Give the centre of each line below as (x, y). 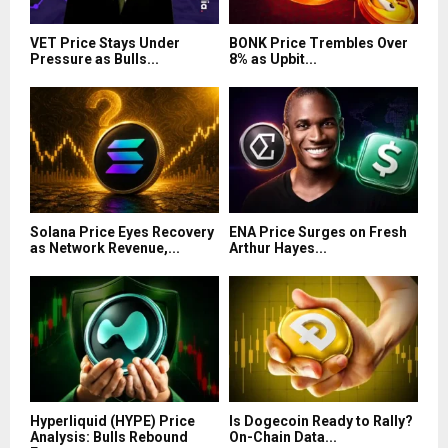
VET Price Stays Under (105, 43)
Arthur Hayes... (278, 248)
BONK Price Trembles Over (318, 43)
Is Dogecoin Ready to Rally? (321, 421)
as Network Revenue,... (105, 248)
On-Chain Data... (283, 437)
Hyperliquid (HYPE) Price (112, 421)
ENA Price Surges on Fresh (318, 232)
